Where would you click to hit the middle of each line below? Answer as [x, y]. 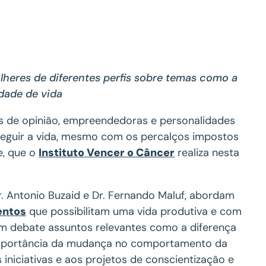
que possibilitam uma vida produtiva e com [134, 211]
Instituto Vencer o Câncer [107, 152]
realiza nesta [207, 152]
